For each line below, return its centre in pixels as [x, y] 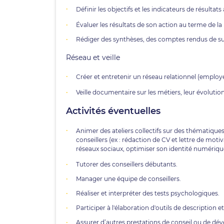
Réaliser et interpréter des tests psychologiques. [148, 193]
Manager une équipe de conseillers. [128, 179]
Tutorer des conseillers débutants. [127, 164]
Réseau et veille [93, 57]
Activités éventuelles [113, 111]
